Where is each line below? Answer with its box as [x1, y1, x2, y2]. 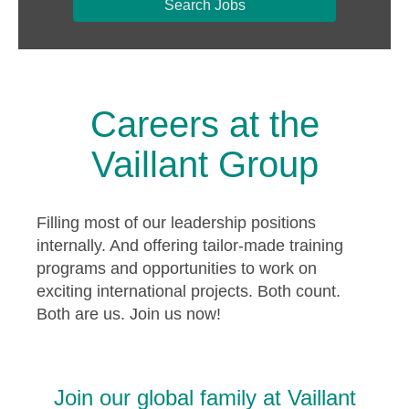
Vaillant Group [90, 143, 319, 184]
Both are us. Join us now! [37, 304, 221, 323]
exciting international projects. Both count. [37, 281, 341, 300]
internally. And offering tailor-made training [37, 236, 343, 255]
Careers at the [89, 103, 320, 144]
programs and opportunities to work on [37, 258, 317, 278]
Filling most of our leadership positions [37, 213, 316, 232]
